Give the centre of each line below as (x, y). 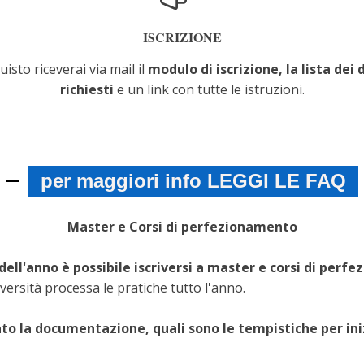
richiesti (87, 89)
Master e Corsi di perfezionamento (182, 227)
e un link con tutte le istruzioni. (209, 89)
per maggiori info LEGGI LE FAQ (193, 181)
